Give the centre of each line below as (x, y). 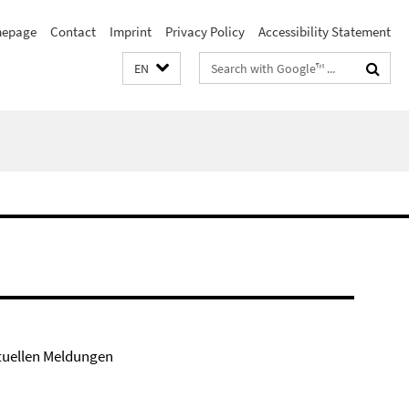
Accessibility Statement (325, 31)
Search (220, 64)
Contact (73, 31)
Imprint (131, 31)
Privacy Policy (205, 31)
